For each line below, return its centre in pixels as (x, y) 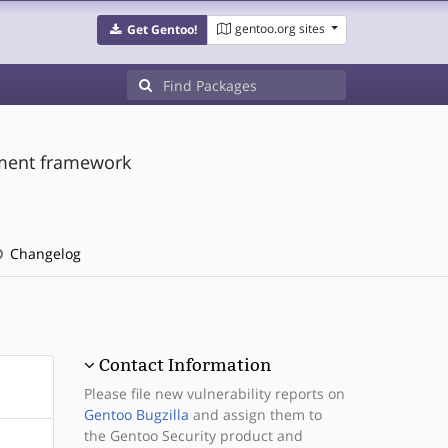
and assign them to (255, 414)
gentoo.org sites (279, 28)
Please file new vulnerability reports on (214, 393)
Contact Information (184, 365)
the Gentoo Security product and (193, 435)
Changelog (43, 253)
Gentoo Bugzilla (136, 414)
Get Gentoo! (161, 29)
